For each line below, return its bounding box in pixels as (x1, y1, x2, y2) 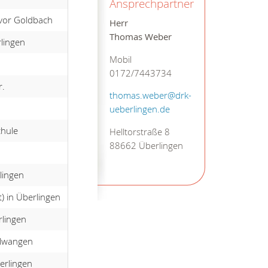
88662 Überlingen (109, 139, 183, 151)
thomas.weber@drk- (109, 90, 191, 102)
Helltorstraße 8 (109, 126, 170, 138)
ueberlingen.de (109, 103, 170, 115)
